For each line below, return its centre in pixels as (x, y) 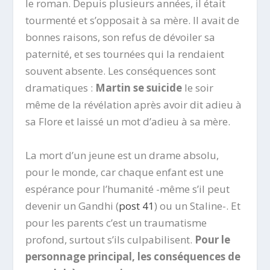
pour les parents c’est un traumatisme (116, 222)
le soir (198, 88)
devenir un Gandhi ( (72, 206)
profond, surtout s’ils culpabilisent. (110, 239)
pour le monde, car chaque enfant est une (125, 172)
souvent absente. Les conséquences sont (121, 71)
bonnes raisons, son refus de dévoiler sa (121, 37)
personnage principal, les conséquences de (133, 256)
